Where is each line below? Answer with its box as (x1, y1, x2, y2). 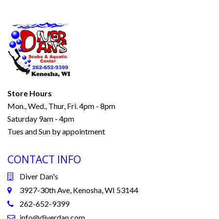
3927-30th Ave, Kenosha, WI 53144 (20, 185, 138, 195)
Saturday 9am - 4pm (7, 114, 74, 124)
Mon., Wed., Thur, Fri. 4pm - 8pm (7, 101, 115, 111)
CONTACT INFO (7, 153, 81, 167)
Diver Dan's (20, 172, 58, 181)
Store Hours (7, 88, 52, 98)
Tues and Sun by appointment (7, 127, 105, 136)
